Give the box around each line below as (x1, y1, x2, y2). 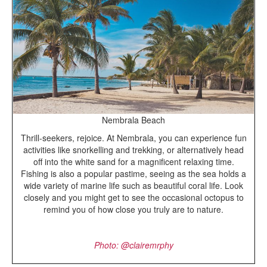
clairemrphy (129, 239, 173, 252)
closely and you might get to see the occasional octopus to (23, 191, 244, 204)
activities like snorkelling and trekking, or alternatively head (23, 144, 244, 156)
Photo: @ (94, 239, 129, 252)
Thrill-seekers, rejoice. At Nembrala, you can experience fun (20, 132, 247, 144)
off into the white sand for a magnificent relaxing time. (33, 156, 234, 168)
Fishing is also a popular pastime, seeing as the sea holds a (21, 167, 246, 180)
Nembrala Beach (102, 114, 165, 126)
